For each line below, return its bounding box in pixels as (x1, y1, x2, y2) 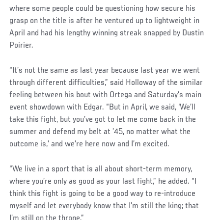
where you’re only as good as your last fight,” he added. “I (9, 177, 197, 186)
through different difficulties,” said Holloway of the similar (9, 78, 203, 87)
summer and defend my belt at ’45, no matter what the (9, 127, 191, 137)
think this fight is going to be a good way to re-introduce (9, 189, 196, 198)
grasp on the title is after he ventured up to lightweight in (9, 16, 200, 26)
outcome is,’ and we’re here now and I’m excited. (9, 139, 170, 149)
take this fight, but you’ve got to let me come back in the (9, 115, 196, 124)
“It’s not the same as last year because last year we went (9, 66, 200, 75)
